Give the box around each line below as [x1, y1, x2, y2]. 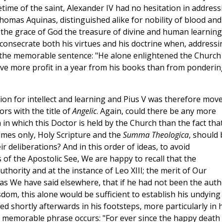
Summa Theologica [122, 129, 189, 141]
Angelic [72, 106, 97, 117]
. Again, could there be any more [96, 106, 216, 117]
